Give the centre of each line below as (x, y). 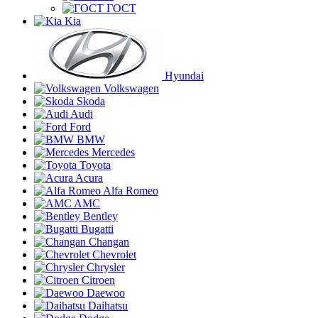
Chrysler (106, 267)
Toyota (95, 165)
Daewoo (106, 293)
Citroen (98, 280)
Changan (109, 242)
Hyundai (184, 76)
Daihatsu (108, 306)
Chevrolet (114, 254)
